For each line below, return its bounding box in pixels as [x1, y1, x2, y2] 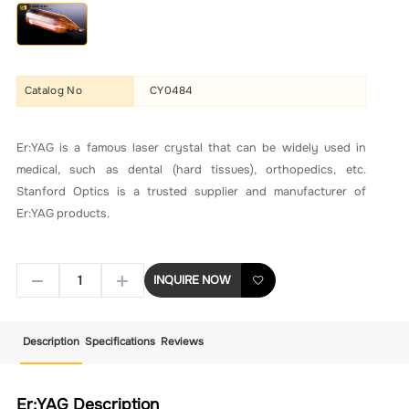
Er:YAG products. [16, 205, 110, 221]
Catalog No [24, 83, 83, 98]
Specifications [84, 335, 155, 350]
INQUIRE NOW [153, 272, 232, 288]
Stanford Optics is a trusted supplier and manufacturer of [16, 184, 366, 199]
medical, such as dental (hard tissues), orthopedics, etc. [16, 162, 366, 177]
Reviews [160, 335, 204, 350]
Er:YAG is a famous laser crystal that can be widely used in [16, 140, 366, 155]
